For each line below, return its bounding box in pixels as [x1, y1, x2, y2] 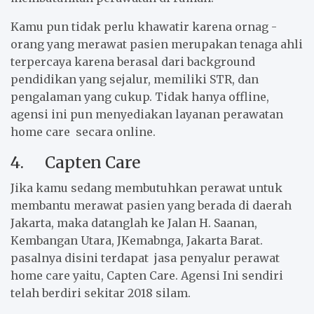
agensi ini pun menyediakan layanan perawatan [11, 107, 283, 121]
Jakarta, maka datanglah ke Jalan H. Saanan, [11, 215, 257, 230]
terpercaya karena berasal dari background [11, 54, 255, 69]
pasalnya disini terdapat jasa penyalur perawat [11, 250, 280, 265]
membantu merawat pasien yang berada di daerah [11, 198, 292, 212]
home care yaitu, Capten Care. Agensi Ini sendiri [11, 268, 283, 282]
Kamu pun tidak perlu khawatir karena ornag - [11, 19, 277, 34]
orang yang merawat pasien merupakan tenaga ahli [11, 36, 303, 51]
